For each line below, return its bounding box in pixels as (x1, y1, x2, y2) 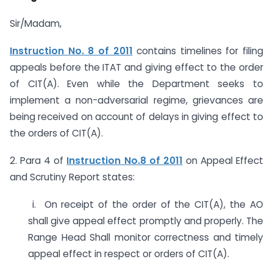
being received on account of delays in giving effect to (10, 110, 263, 124)
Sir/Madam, (10, 17, 62, 30)
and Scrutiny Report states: (10, 170, 135, 183)
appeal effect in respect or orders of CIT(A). (28, 247, 229, 260)
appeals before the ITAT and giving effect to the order (10, 61, 263, 74)
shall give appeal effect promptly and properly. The (28, 214, 263, 227)
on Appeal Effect (182, 154, 264, 167)
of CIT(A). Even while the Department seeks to (10, 77, 263, 91)
